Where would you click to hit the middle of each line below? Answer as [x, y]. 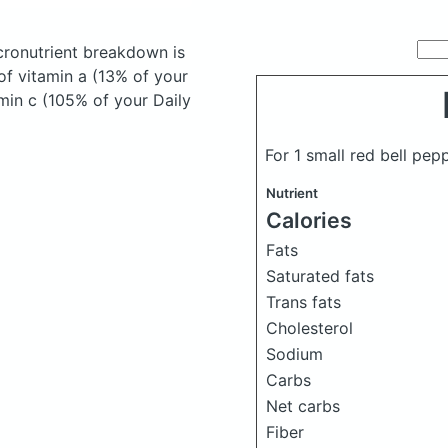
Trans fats [303, 301]
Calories [309, 219]
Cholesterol [309, 327]
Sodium [294, 353]
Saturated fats [320, 275]
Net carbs [303, 405]
